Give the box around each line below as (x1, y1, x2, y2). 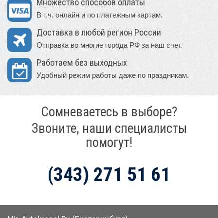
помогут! (86, 135, 132, 151)
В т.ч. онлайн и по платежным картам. (36, 11, 163, 19)
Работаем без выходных (36, 57, 127, 69)
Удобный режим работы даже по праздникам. (36, 71, 189, 80)
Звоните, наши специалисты (31, 121, 187, 137)
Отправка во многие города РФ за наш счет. (36, 41, 182, 50)
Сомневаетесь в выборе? (40, 104, 178, 120)
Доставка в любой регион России (36, 27, 161, 38)
